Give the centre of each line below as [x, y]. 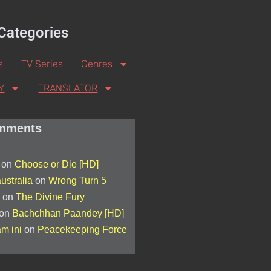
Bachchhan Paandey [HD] [68, 214]
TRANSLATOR [68, 88]
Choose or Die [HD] [56, 165]
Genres [96, 64]
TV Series [42, 64]
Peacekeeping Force [82, 230]
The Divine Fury [50, 197]
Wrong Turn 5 [77, 181]
